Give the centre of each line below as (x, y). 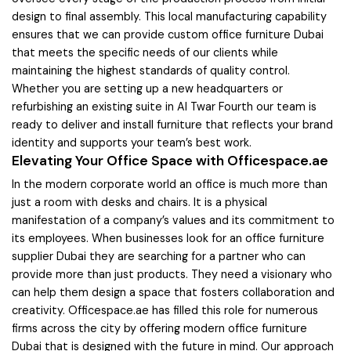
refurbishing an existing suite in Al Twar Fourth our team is (164, 106)
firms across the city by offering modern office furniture (159, 329)
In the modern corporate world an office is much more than (170, 185)
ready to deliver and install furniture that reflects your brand (172, 124)
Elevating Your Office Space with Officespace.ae (170, 160)
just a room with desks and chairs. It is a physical (139, 203)
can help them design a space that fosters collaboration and (173, 293)
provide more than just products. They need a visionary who (172, 275)
